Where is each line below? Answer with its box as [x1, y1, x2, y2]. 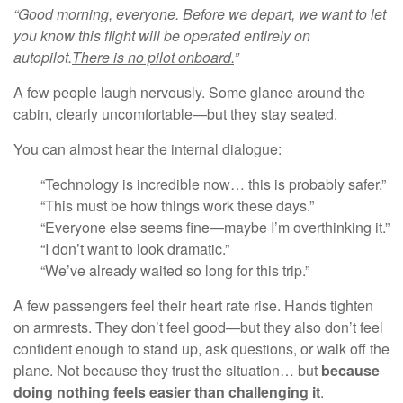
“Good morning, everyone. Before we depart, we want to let [13, 3, 386, 24]
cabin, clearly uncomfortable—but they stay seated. [13, 103, 337, 124]
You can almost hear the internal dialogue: [13, 138, 282, 159]
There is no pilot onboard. [72, 46, 234, 67]
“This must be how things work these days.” [40, 194, 314, 216]
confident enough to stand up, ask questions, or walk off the [13, 337, 390, 359]
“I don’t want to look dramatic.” [40, 237, 229, 259]
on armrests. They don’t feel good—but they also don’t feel [13, 316, 383, 337]
